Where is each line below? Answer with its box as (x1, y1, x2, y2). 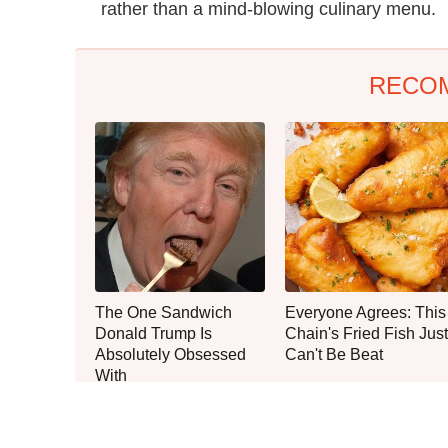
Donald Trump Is (95, 324, 212, 342)
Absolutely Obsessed (95, 345, 246, 363)
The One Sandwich (95, 303, 232, 321)
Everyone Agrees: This (285, 303, 446, 321)
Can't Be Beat (285, 345, 383, 363)
